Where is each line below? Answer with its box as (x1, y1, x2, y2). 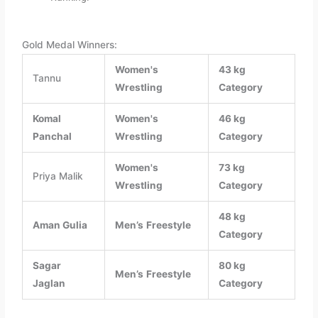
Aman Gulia (32, 219, 87, 231)
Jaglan (32, 277, 65, 289)
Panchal (32, 130, 72, 142)
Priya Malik (32, 170, 83, 182)
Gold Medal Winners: (22, 38, 118, 50)
